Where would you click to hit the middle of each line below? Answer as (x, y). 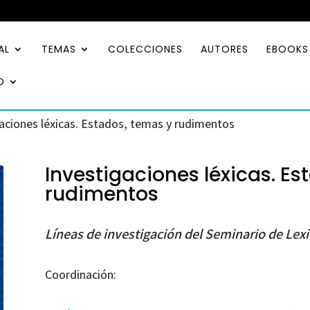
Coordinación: (80, 274)
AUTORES (225, 49)
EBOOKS (288, 49)
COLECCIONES (145, 49)
